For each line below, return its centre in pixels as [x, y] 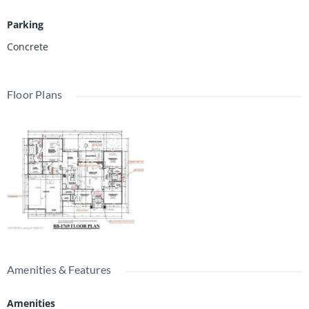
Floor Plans [35, 94]
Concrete [28, 46]
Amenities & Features [59, 269]
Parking [25, 24]
